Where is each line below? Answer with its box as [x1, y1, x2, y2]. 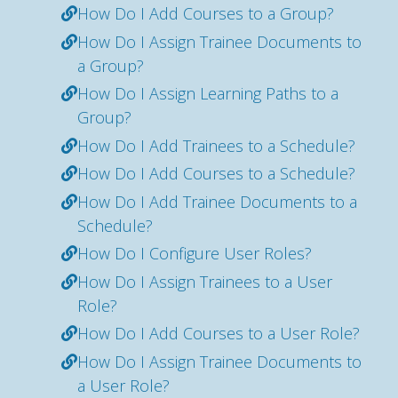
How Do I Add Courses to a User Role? [77, 322, 360, 344]
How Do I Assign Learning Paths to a [77, 83, 338, 104]
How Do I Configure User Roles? [77, 243, 312, 264]
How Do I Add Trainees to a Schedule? [77, 134, 355, 156]
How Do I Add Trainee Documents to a [77, 190, 357, 212]
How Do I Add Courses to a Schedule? [77, 163, 355, 184]
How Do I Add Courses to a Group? [77, 3, 334, 24]
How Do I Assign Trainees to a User [77, 270, 332, 292]
